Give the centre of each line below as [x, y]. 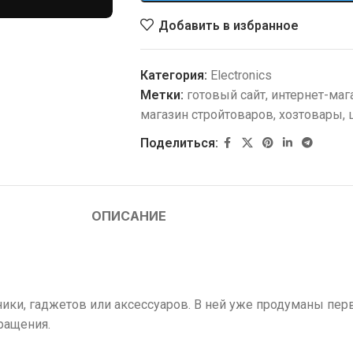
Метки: [162, 95]
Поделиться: [179, 143]
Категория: [173, 75]
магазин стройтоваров [206, 115]
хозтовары [310, 115]
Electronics [241, 75]
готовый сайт [226, 95]
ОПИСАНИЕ [128, 216]
